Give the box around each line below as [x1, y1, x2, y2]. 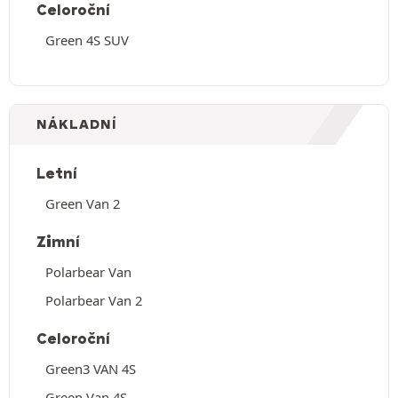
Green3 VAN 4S [45, 359, 136, 378]
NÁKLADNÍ [36, 115, 117, 133]
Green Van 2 [45, 194, 120, 212]
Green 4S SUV [45, 30, 129, 49]
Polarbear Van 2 [45, 291, 142, 309]
